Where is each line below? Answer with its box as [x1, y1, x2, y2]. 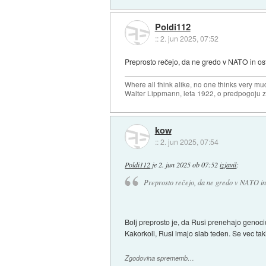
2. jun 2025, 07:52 [160, 33, 218, 44]
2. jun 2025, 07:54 [160, 137, 218, 147]
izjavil [220, 160, 237, 170]
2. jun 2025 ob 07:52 [159, 160, 218, 170]
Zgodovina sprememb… [125, 253, 195, 262]
